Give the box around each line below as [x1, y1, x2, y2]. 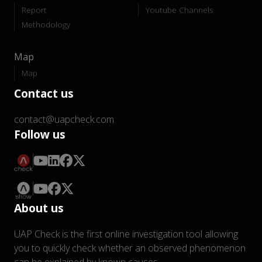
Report [22, 4, 47, 15]
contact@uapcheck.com [14, 112, 114, 126]
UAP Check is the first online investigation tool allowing [14, 227, 238, 241]
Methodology [22, 18, 70, 30]
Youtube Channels [146, 4, 213, 15]
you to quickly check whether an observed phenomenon [14, 242, 246, 255]
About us [14, 200, 64, 216]
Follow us [14, 126, 65, 142]
